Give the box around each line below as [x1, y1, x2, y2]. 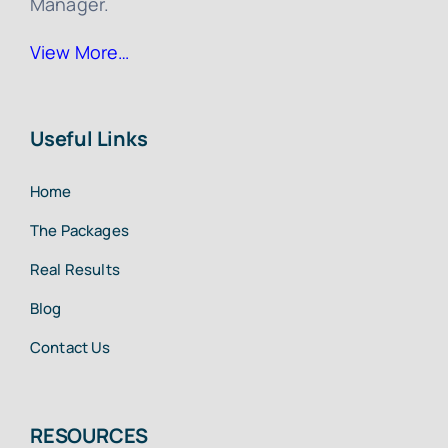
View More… [29, 40, 130, 65]
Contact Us [29, 337, 111, 359]
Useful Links [29, 125, 148, 153]
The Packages [29, 220, 129, 242]
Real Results [29, 259, 120, 281]
